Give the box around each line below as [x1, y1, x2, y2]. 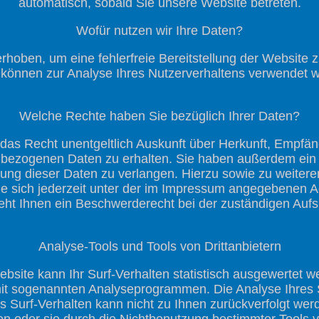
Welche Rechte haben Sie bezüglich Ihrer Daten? [19, 108, 300, 123]
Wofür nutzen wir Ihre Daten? [76, 23, 243, 38]
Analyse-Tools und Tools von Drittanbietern [38, 239, 281, 253]
